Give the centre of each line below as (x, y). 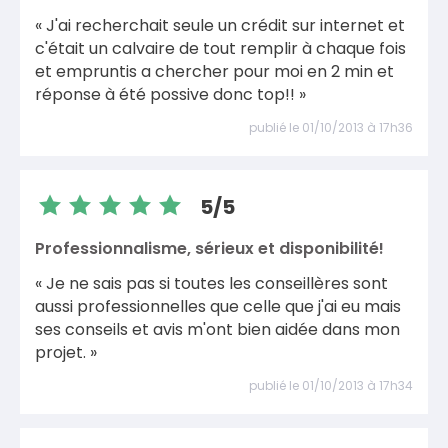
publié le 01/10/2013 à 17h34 (331, 385)
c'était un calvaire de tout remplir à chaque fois (220, 48)
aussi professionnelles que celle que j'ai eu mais (218, 306)
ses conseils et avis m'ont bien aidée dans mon (217, 329)
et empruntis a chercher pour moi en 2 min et (214, 71)
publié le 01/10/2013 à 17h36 (331, 127)
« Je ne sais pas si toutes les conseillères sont (211, 283)
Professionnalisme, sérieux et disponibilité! (209, 248)
